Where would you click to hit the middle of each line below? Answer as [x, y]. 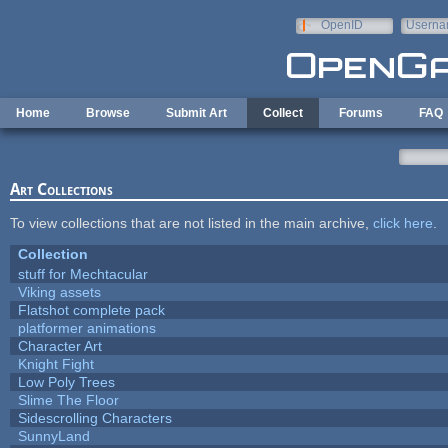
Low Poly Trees [66, 381]
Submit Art [196, 113]
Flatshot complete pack [91, 309]
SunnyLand [53, 435]
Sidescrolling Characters [94, 417]
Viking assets [59, 291]
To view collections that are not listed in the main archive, [191, 222]
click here [402, 222]
